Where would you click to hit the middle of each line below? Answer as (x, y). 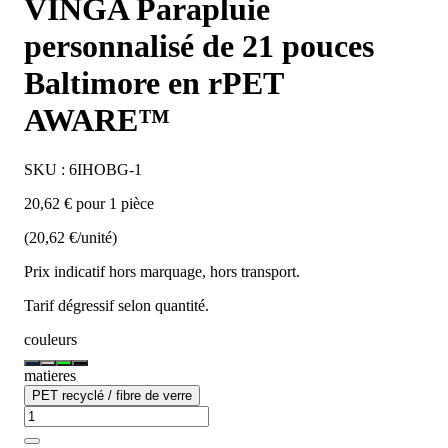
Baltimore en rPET (153, 83)
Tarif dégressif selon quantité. (116, 305)
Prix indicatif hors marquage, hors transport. (162, 271)
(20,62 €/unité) (70, 237)
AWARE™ (97, 120)
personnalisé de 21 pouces (199, 46)
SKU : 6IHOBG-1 (83, 169)
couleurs (50, 339)
